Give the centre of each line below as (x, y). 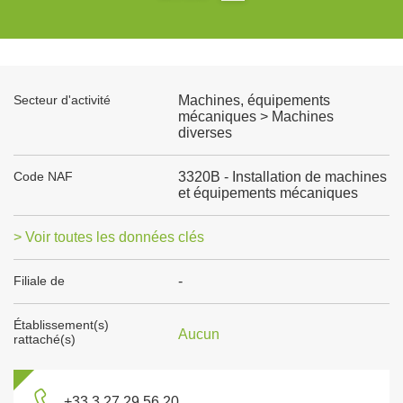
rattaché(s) (45, 339)
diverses (205, 133)
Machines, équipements (254, 100)
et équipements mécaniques (268, 193)
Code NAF (43, 176)
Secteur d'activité (62, 100)
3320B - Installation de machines (282, 177)
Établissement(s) (61, 325)
